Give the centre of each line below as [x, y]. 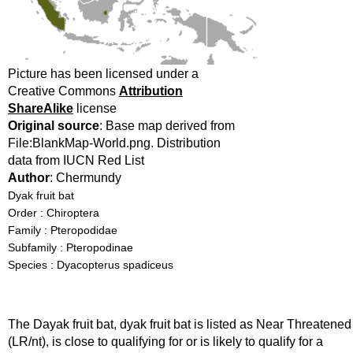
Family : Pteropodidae [63, 230]
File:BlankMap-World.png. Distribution [114, 143]
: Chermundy [85, 178]
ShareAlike [41, 108]
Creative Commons [63, 91]
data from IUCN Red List [76, 160]
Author [29, 178]
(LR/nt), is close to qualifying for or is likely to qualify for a [165, 342]
